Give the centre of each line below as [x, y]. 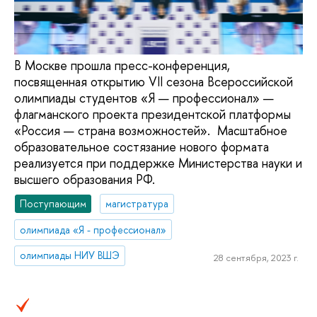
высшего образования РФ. [85, 180]
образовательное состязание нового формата [142, 147]
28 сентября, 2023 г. [256, 258]
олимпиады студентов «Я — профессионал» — [144, 98]
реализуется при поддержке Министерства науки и [158, 163]
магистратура [137, 203]
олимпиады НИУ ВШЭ [70, 255]
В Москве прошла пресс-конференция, [122, 66]
